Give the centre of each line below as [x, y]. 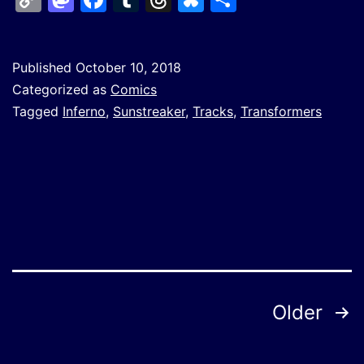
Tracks [213, 111]
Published [44, 67]
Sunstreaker [149, 111]
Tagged [37, 111]
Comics [134, 89]
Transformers [281, 111]
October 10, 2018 [128, 67]
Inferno [84, 111]
